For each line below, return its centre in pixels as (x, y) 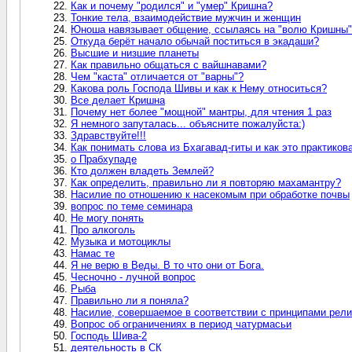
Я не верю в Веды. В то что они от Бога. (167, 265)
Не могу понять (107, 218)
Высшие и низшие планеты (135, 53)
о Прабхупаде (104, 159)
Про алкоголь (103, 229)
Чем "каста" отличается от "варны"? (157, 76)
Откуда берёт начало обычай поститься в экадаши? (195, 41)
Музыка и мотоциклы (121, 241)
